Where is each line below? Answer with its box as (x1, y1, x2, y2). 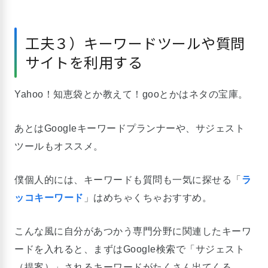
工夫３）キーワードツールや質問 (25, 32, 245, 53)
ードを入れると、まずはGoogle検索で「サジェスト (14, 244, 245, 255)
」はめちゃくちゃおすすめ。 (83, 192, 212, 203)
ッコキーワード (14, 192, 84, 203)
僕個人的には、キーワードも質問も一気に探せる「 (14, 174, 242, 185)
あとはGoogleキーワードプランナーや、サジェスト (14, 123, 245, 133)
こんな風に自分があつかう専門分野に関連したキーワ (14, 226, 251, 237)
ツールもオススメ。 (14, 141, 103, 151)
